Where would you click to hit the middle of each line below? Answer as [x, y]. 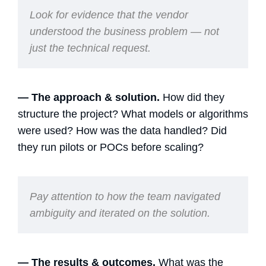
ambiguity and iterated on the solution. [120, 213]
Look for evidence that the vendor [109, 15]
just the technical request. [90, 48]
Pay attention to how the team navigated [125, 196]
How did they [194, 97]
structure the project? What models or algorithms [133, 114]
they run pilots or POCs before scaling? [112, 147]
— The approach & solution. [90, 97]
